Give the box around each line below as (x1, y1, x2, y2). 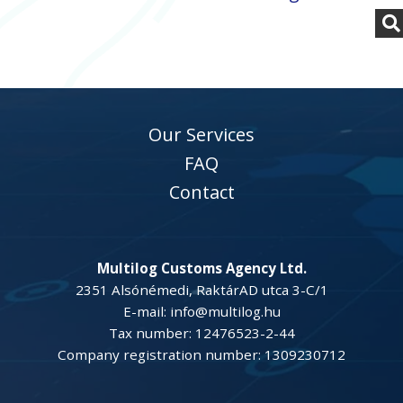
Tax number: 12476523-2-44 (108, 324, 295, 342)
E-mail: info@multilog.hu (122, 302, 281, 320)
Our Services (148, 122, 255, 147)
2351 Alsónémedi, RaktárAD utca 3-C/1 (75, 281, 328, 299)
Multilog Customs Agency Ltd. (96, 259, 307, 277)
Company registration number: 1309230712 (58, 345, 345, 363)
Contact (168, 180, 235, 204)
